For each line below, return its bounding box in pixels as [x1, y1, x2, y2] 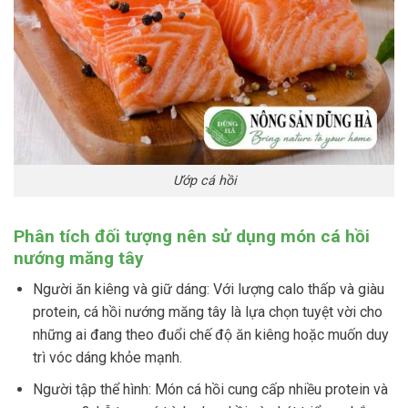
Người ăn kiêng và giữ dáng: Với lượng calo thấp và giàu [32, 280, 384, 299]
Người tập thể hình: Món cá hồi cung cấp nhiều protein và [32, 380, 388, 398]
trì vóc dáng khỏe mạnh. [32, 349, 182, 367]
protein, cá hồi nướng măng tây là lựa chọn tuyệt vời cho [32, 303, 382, 321]
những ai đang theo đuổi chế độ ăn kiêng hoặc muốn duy [32, 326, 389, 344]
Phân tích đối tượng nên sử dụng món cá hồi [14, 225, 370, 247]
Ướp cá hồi [172, 172, 236, 189]
